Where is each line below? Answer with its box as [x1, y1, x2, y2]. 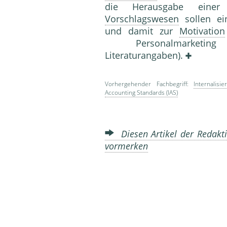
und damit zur [105, 25, 179, 37]
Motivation [179, 25, 225, 37]
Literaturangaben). [105, 49, 185, 62]
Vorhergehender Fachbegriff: [105, 80, 194, 89]
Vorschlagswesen [105, 13, 179, 25]
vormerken [105, 140, 148, 153]
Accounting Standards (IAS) [105, 88, 178, 97]
